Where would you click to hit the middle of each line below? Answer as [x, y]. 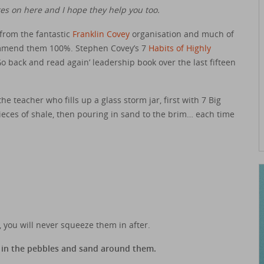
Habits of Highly [179, 48]
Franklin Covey [102, 34]
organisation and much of [183, 34]
